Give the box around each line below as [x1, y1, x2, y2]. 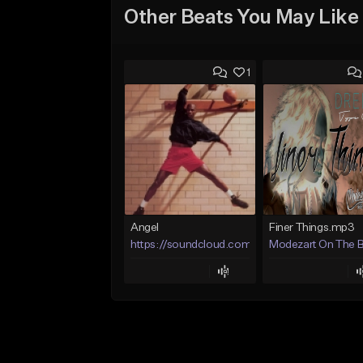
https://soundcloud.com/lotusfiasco [130, 239, 312, 251]
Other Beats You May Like [124, 7, 359, 28]
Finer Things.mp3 [268, 222, 355, 234]
